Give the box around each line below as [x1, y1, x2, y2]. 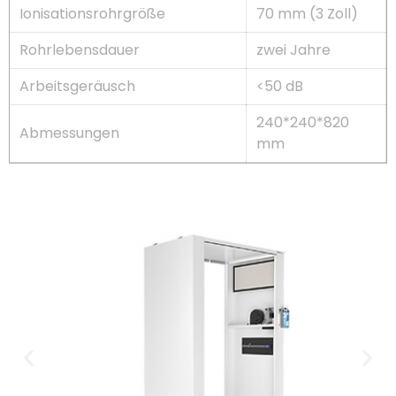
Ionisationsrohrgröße [19, 3, 166, 24]
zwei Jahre [256, 39, 331, 60]
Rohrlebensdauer [19, 39, 141, 60]
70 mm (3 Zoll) [256, 3, 359, 24]
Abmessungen [19, 122, 120, 143]
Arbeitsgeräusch [19, 75, 136, 96]
